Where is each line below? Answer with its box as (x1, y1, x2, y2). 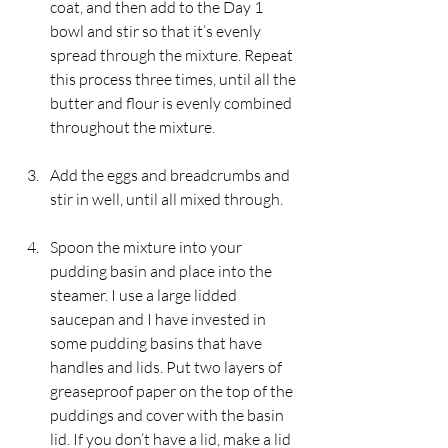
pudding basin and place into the (50, 260, 275, 281)
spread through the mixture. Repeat (50, 44, 296, 65)
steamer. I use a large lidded (50, 284, 240, 305)
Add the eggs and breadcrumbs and (50, 164, 293, 185)
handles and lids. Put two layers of (50, 356, 285, 377)
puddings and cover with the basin (50, 404, 287, 425)
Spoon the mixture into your (50, 236, 245, 257)
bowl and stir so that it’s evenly (50, 20, 264, 41)
